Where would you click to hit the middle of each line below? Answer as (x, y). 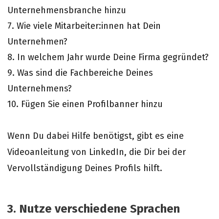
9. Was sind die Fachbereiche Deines (80, 73)
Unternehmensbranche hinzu (67, 10)
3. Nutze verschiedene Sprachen (94, 209)
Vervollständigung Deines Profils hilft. (85, 168)
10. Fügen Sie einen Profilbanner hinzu (85, 104)
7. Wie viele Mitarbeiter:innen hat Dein (84, 26)
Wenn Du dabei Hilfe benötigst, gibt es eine (96, 136)
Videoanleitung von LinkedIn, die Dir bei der (97, 152)
